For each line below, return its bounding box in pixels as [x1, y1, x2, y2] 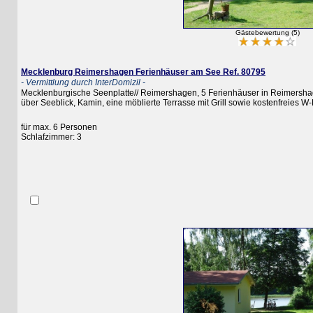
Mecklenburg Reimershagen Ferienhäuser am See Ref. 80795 [3, 67, 248, 78]
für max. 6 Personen [3, 122, 80, 133]
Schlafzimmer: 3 [3, 132, 64, 143]
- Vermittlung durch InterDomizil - [3, 78, 128, 88]
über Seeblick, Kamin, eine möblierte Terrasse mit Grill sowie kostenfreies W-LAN [3, 98, 311, 108]
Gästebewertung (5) [217, 29, 282, 37]
